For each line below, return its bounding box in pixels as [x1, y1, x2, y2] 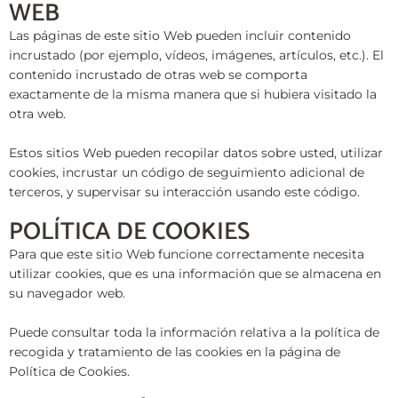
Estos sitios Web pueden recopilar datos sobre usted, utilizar [9, 145, 383, 160]
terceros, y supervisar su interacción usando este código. [9, 184, 360, 199]
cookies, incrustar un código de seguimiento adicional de [9, 164, 364, 179]
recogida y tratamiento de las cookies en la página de [9, 345, 340, 360]
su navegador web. [9, 286, 125, 301]
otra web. [9, 106, 66, 121]
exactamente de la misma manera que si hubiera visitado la [9, 86, 377, 101]
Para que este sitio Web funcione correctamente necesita [9, 247, 364, 262]
